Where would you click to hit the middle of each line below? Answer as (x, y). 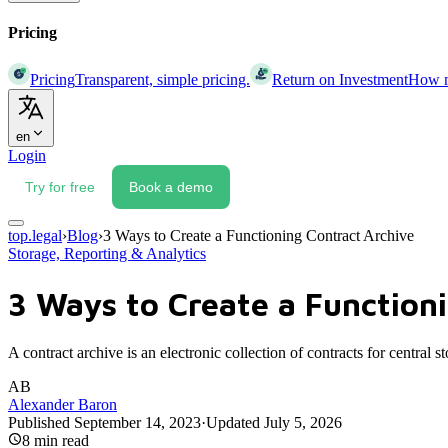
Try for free (60, 187)
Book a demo (171, 187)
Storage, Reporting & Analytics (107, 254)
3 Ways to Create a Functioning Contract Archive (258, 236)
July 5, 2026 (303, 423)
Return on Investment (340, 80)
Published (39, 423)
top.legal (35, 236)
